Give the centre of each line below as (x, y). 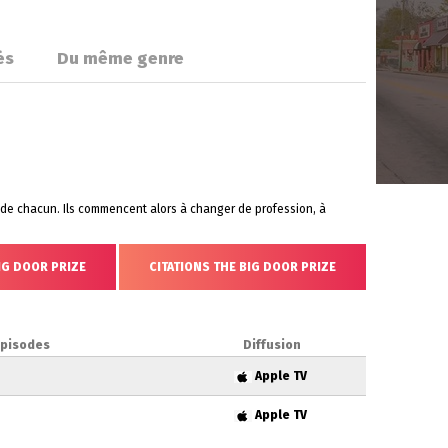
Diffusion (272, 345)
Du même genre (120, 58)
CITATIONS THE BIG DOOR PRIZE (242, 267)
